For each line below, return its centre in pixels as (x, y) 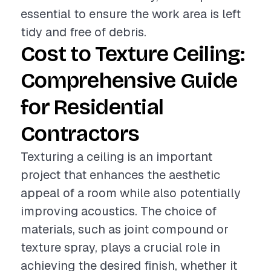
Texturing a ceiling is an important (116, 157)
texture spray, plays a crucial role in (120, 247)
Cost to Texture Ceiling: (133, 54)
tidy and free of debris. (83, 32)
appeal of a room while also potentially (131, 193)
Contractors (80, 134)
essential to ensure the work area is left (131, 14)
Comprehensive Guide (129, 81)
